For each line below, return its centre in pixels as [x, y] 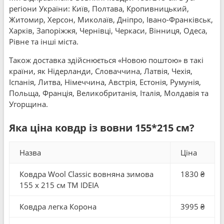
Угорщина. [28, 104]
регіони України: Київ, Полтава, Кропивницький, [99, 8]
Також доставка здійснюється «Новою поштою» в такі [106, 60]
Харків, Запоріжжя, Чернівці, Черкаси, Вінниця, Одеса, [108, 30]
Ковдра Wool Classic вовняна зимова [86, 174]
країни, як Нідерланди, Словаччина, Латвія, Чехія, [101, 71]
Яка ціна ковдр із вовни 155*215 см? [102, 128]
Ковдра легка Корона [58, 206]
